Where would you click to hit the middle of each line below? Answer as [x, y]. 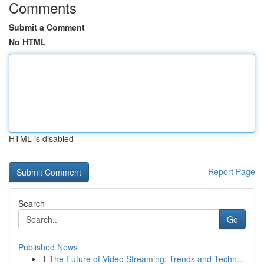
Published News [48, 247]
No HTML [27, 42]
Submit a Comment [47, 27]
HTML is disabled [41, 138]
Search [32, 203]
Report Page [232, 171]
